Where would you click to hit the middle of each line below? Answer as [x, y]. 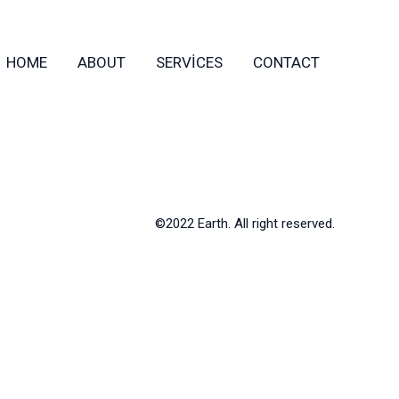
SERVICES [189, 62]
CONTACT [286, 62]
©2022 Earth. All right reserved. [244, 223]
